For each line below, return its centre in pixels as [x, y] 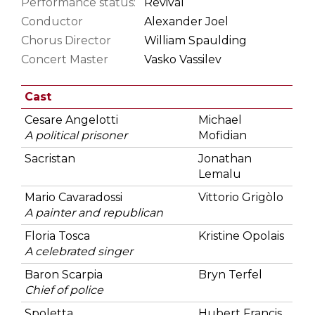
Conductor [52, 21]
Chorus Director [66, 40]
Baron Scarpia [64, 274]
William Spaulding [195, 40]
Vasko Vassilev [183, 59]
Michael [220, 120]
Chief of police [64, 290]
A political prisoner [76, 135]
